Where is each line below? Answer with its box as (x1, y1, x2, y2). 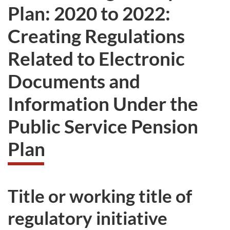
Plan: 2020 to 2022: (8, 1, 170, 25)
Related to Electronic (8, 46, 185, 70)
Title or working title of (8, 184, 192, 206)
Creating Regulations (8, 24, 185, 47)
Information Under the (8, 91, 198, 115)
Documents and (8, 69, 140, 92)
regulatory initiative (8, 206, 167, 228)
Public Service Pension (8, 114, 198, 138)
